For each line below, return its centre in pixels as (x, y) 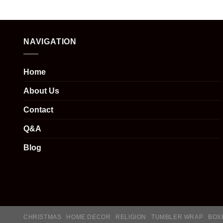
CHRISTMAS (43, 217)
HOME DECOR (89, 217)
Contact (38, 110)
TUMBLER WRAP (177, 217)
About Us (41, 91)
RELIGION (131, 217)
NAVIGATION (50, 42)
